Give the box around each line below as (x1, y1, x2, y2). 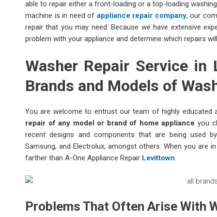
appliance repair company (96, 11, 186, 20)
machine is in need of (25, 11, 97, 20)
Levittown (142, 153, 175, 162)
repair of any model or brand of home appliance (25, 118, 195, 127)
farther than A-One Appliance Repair (25, 153, 142, 162)
